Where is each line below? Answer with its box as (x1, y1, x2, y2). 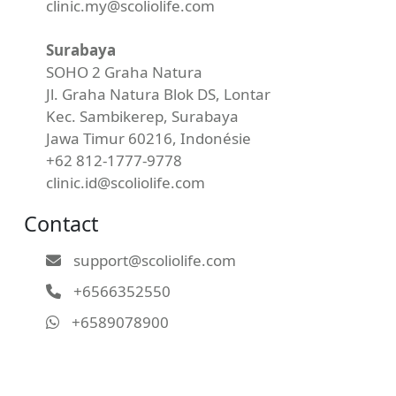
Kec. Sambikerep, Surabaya (46, 106, 239, 127)
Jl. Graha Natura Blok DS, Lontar (46, 84, 270, 105)
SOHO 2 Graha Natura (46, 62, 202, 83)
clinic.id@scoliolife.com (46, 172, 205, 194)
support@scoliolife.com (70, 250, 236, 271)
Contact (24, 209, 98, 239)
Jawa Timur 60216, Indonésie (46, 128, 251, 149)
